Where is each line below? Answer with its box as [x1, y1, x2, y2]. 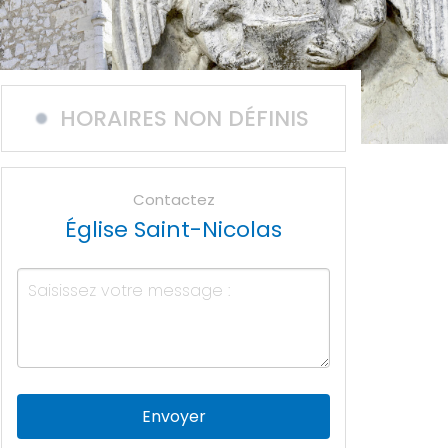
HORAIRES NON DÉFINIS [60, 103, 309, 134]
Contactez [132, 189, 215, 210]
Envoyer [141, 405, 206, 428]
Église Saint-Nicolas [65, 214, 282, 245]
